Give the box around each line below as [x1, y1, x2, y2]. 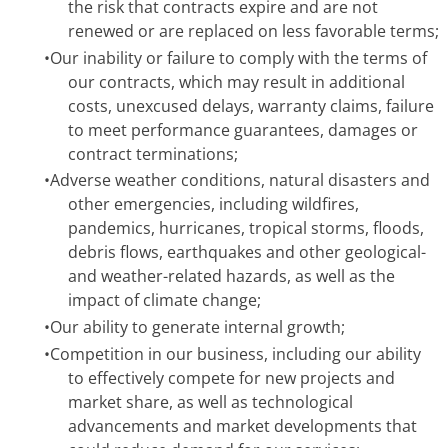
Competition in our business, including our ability [50, 342, 421, 365]
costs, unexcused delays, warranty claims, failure [68, 94, 434, 117]
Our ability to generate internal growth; [50, 315, 345, 338]
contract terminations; [68, 142, 238, 165]
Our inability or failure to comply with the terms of [50, 46, 427, 69]
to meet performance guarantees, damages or [68, 118, 418, 141]
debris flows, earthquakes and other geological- [68, 241, 426, 264]
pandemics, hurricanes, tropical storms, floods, [68, 217, 424, 240]
